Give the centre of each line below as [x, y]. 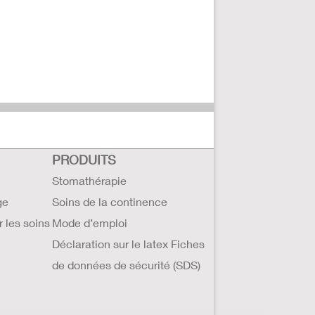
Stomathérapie [89, 180]
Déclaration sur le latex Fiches [128, 244]
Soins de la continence [110, 201]
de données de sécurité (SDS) [126, 265]
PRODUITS [84, 160]
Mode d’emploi [90, 223]
